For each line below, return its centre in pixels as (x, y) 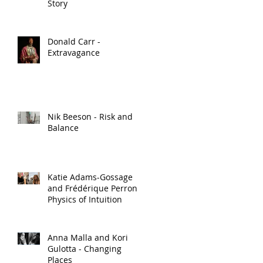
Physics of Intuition (85, 199)
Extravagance (74, 53)
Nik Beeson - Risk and (90, 117)
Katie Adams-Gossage (90, 177)
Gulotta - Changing (63, 249)
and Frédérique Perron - (95, 188)
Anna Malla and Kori (88, 237)
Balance (63, 128)
